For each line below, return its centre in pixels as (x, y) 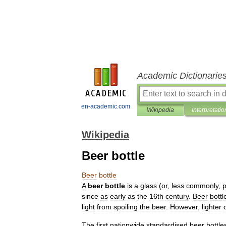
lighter (212, 207)
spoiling (126, 207)
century (177, 196)
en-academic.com (106, 106)
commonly (202, 186)
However (184, 207)
